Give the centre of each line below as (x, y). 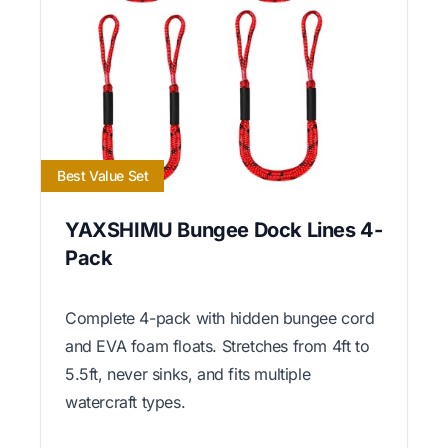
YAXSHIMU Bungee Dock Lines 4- (224, 230)
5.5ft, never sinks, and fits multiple (188, 374)
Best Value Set (103, 176)
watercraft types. (125, 402)
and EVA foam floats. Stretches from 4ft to (217, 346)
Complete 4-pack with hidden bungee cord (220, 318)
